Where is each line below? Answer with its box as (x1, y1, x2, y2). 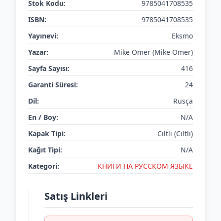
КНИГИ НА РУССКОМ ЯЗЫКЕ (98, 161, 193, 171)
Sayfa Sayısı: (28, 64, 70, 73)
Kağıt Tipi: (28, 145, 62, 154)
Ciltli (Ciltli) (157, 129, 193, 138)
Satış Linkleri (44, 189, 108, 203)
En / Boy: (28, 112, 58, 122)
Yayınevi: (28, 31, 58, 40)
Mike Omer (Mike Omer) (114, 47, 193, 57)
